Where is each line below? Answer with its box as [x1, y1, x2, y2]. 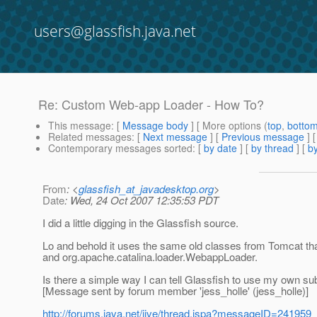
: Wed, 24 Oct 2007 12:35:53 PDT [64, 192, 219, 208]
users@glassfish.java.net [34, 21, 196, 41]
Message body [122, 118, 188, 133]
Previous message [221, 129, 304, 144]
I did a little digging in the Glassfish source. [42, 215, 238, 231]
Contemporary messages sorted [48, 141, 192, 156]
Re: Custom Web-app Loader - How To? [38, 95, 264, 114]
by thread [251, 141, 294, 156]
